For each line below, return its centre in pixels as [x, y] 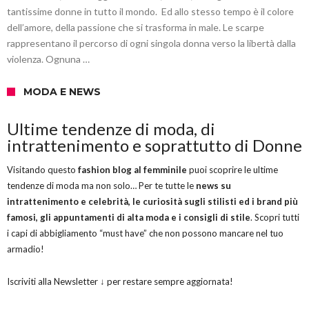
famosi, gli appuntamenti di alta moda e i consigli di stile [129, 217]
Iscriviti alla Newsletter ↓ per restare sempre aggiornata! [120, 281]
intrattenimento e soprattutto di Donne [154, 145]
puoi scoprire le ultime [232, 170]
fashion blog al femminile [132, 170]
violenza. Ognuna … [48, 59]
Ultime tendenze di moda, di [111, 129]
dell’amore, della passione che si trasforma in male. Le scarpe [136, 27]
